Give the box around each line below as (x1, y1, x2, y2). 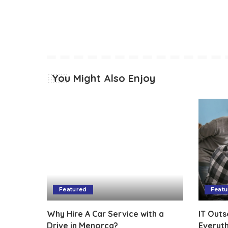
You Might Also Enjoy (52, 71, 155, 84)
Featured (59, 186, 87, 193)
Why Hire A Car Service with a (47, 209, 164, 219)
